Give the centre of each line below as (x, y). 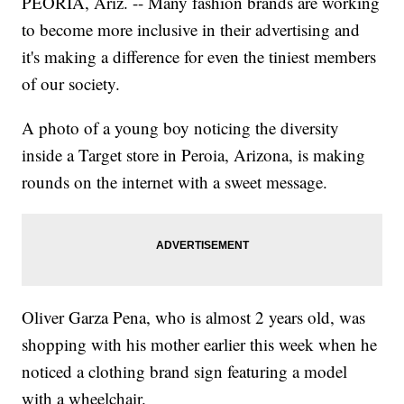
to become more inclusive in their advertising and (191, 30)
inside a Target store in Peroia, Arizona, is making (194, 155)
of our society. (71, 84)
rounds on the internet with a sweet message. (175, 182)
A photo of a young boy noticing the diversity (181, 128)
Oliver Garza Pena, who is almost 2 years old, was (194, 317)
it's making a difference (101, 57)
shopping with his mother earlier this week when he (200, 344)
